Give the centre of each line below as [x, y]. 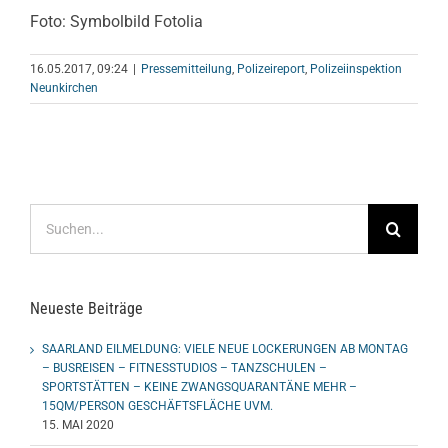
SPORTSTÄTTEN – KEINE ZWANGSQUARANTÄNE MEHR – [199, 386]
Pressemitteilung [186, 69]
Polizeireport [271, 69]
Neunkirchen [64, 88]
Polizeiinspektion [356, 69]
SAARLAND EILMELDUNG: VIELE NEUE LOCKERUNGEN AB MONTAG [225, 348]
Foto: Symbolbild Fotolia [116, 22]
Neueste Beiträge [86, 309]
